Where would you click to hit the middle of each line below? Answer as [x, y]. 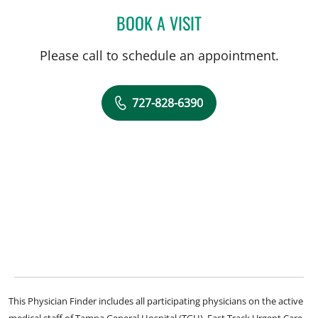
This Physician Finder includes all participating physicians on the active [156, 301]
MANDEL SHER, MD [244, 21]
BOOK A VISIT [159, 23]
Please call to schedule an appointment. [159, 56]
